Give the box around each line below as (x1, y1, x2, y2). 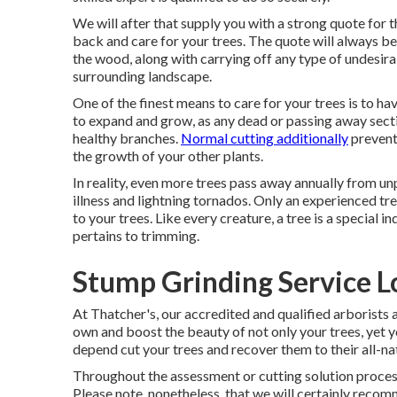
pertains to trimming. (73, 227, 199, 244)
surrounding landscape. (73, 67, 212, 84)
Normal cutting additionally (181, 129, 348, 146)
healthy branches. (73, 129, 181, 146)
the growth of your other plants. (73, 147, 263, 164)
